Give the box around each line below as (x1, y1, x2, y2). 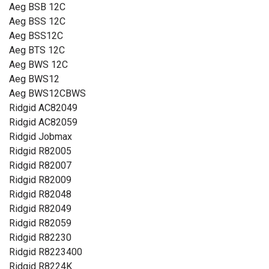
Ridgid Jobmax (9, 131, 72, 142)
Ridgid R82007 (9, 160, 71, 171)
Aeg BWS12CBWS (9, 88, 86, 99)
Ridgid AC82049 (9, 102, 77, 113)
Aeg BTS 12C (9, 44, 65, 56)
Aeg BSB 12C (9, 1, 65, 13)
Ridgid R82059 (9, 217, 71, 229)
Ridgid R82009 (9, 174, 71, 186)
